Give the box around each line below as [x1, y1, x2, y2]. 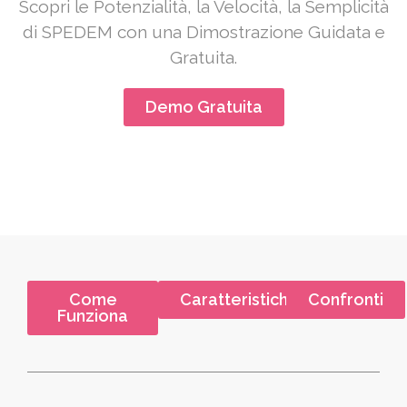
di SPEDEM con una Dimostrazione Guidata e [22, 22, 385, 43]
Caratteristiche [180, 290, 300, 310]
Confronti [307, 290, 383, 310]
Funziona [57, 306, 129, 326]
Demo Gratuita [144, 97, 263, 117]
